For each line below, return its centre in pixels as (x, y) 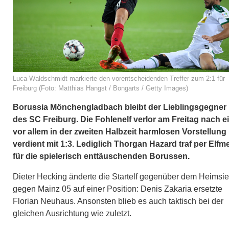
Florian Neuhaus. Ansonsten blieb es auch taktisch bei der (118, 201)
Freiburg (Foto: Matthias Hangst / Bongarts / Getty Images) (100, 88)
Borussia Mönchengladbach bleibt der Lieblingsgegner (120, 107)
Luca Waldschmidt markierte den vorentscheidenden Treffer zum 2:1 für (119, 78)
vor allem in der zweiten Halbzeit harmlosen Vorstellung (120, 131)
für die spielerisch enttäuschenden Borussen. (101, 156)
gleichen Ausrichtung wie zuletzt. (72, 213)
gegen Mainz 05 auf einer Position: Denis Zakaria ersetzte (118, 189)
